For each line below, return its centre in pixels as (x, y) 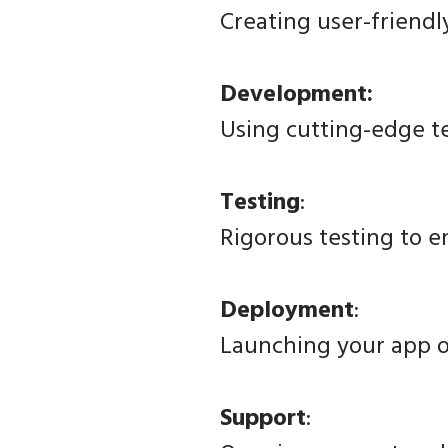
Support (262, 419)
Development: (296, 95)
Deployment (286, 311)
